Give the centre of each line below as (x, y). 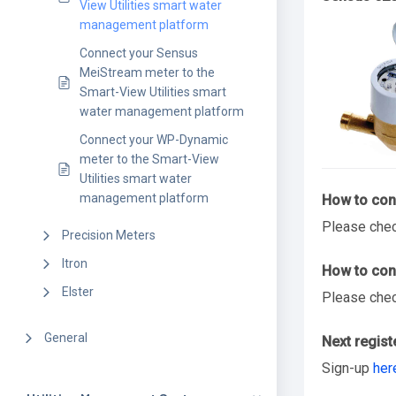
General (66, 338)
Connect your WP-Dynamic (154, 140)
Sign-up (347, 368)
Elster (78, 292)
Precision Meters (109, 235)
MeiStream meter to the (147, 72)
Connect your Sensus (139, 53)
